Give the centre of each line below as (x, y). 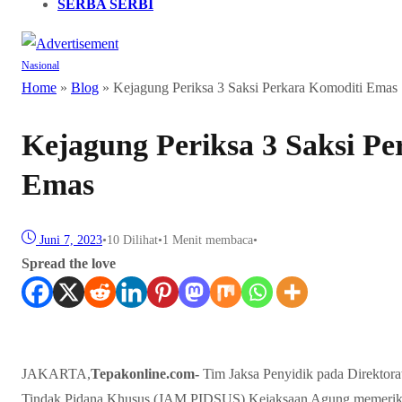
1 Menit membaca (208, 240)
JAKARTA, (56, 374)
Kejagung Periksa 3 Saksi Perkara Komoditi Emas (255, 87)
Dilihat (140, 240)
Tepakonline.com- (145, 374)
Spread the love (69, 264)
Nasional (40, 66)
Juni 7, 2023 (71, 240)
